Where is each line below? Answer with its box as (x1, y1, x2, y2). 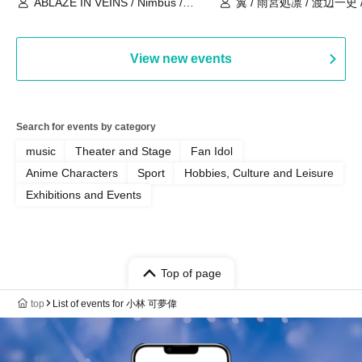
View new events (130, 51, 232, 65)
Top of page (160, 266, 221, 280)
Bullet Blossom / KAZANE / (34, 24, 170, 38)
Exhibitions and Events (26, 187, 141, 201)
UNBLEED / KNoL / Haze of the (34, 10, 193, 23)
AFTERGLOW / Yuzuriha (34, 39, 160, 53)
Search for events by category (16, 120, 156, 133)
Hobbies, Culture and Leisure (184, 166, 334, 179)
